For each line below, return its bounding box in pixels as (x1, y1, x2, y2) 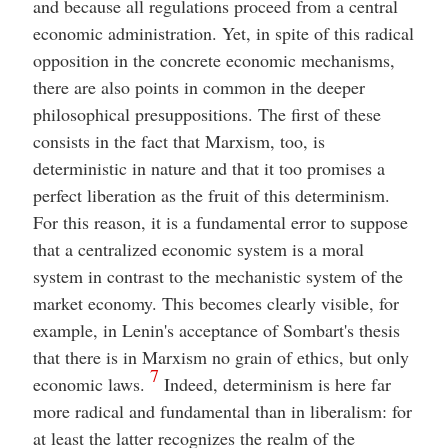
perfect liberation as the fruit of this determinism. (32, 183, 390, 207)
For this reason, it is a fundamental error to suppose (32, 210, 408, 234)
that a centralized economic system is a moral (32, 237, 364, 261)
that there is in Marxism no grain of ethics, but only (32, 345, 409, 369)
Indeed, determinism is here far (158, 372, 391, 396)
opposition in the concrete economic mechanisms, (32, 48, 395, 72)
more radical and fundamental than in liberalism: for (32, 399, 412, 423)
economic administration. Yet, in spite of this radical (32, 21, 414, 45)
